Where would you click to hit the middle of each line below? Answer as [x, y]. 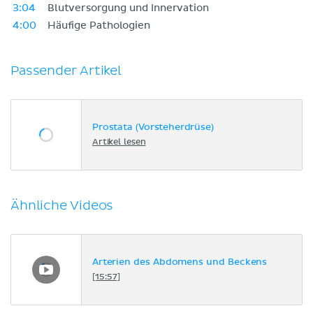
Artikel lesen [119, 143]
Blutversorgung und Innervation [128, 8]
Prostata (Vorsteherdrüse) [153, 128]
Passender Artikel [66, 71]
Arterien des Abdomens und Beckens [180, 263]
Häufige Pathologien [99, 26]
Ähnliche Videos [62, 205]
